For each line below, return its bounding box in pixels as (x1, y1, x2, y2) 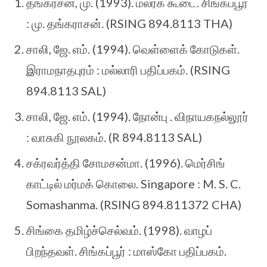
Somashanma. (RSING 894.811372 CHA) (26, 197, 241, 212)
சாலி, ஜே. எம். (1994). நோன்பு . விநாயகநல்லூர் (26, 108, 249, 123)
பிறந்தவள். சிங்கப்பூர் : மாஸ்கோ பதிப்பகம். (26, 243, 226, 258)
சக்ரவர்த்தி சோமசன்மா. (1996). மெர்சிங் (26, 155, 225, 170)
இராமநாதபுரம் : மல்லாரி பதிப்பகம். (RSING (26, 62, 230, 77)
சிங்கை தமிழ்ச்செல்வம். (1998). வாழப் (26, 222, 212, 237)
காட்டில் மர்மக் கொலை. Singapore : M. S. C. (26, 176, 241, 191)
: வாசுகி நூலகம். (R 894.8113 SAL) (26, 129, 202, 144)
